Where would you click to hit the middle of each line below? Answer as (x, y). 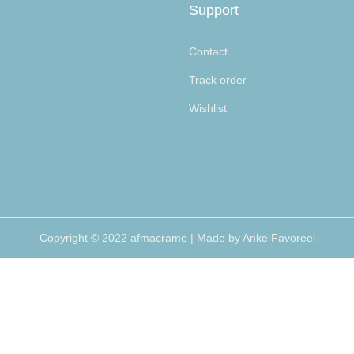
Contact (208, 52)
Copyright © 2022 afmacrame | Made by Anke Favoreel (177, 238)
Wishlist (208, 109)
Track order (218, 80)
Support (214, 11)
